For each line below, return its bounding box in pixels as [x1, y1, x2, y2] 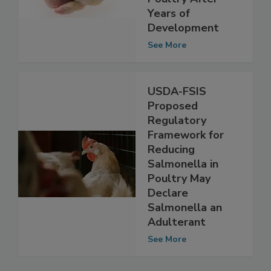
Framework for [148, 152, 224, 168]
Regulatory [148, 138, 206, 153]
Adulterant [148, 240, 206, 255]
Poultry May [148, 196, 211, 211]
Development [148, 45, 219, 60]
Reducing [148, 167, 195, 182]
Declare [148, 211, 188, 226]
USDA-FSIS [148, 109, 206, 124]
